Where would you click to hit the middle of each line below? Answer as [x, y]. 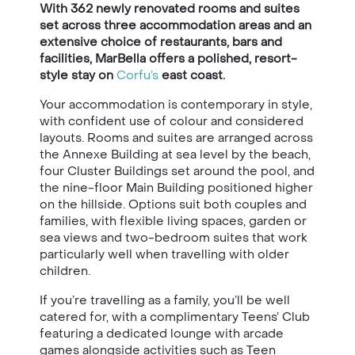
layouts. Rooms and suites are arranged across [176, 137]
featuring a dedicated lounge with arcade [162, 333]
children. [65, 271]
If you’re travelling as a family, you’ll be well [165, 300]
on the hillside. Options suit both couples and [173, 204]
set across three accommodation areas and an [176, 25]
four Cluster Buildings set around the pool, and [177, 171]
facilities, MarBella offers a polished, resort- [168, 58]
